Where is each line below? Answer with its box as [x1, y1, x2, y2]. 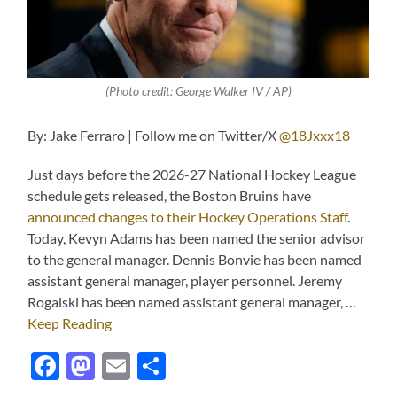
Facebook [59, 348, 182, 384]
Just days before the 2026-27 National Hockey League [27, 166, 357, 183]
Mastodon [95, 348, 222, 384]
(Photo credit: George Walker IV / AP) [105, 84, 292, 99]
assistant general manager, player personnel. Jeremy [27, 272, 343, 290]
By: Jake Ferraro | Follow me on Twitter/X [27, 127, 280, 144]
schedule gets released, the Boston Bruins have [27, 187, 312, 205]
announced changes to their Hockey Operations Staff [27, 208, 348, 226]
